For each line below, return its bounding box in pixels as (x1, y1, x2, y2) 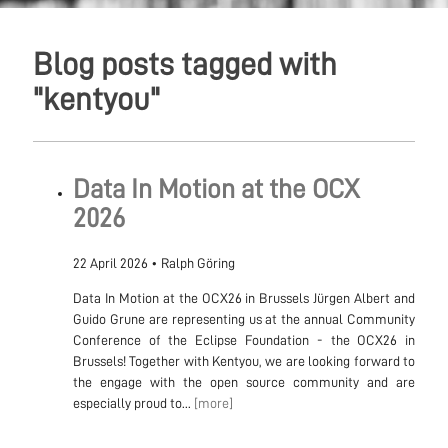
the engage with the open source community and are (72, 374, 416, 389)
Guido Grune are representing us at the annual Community (72, 311, 416, 326)
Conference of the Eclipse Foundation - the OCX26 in (72, 332, 416, 347)
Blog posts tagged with (32, 48, 337, 81)
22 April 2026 (72, 255, 148, 270)
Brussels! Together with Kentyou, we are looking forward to (72, 353, 416, 368)
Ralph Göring (160, 255, 235, 270)
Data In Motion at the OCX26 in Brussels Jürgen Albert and (72, 290, 416, 305)
